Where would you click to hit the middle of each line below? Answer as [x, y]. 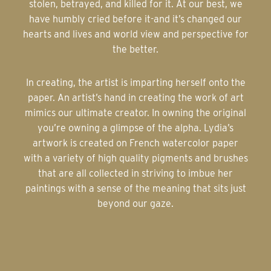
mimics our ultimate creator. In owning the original [135, 113]
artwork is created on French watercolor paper [135, 143]
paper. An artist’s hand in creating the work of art [135, 98]
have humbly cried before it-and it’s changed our [135, 19]
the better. [135, 50]
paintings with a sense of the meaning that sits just [135, 189]
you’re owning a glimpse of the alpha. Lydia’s [135, 128]
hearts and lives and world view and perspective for [135, 34]
